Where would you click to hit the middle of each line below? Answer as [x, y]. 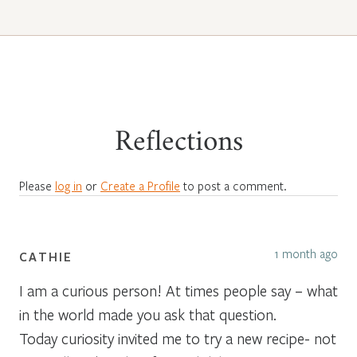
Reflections [178, 144]
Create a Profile [140, 185]
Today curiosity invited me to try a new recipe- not [178, 338]
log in [69, 185]
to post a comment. [233, 185]
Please [37, 185]
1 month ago [306, 253]
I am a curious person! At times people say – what [178, 290]
